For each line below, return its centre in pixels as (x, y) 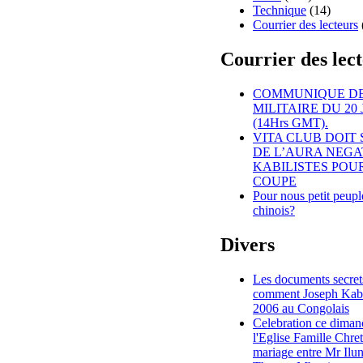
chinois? (274, 210)
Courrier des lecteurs (305, 25)
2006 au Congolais (301, 308)
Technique (280, 11)
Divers (248, 244)
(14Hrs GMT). (290, 122)
